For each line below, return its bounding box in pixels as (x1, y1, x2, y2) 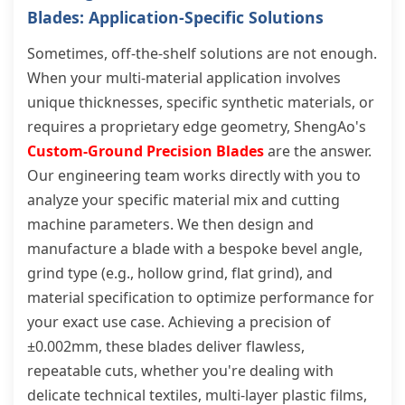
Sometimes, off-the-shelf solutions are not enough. (27, 43, 377, 63)
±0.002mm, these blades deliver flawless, (27, 336, 305, 356)
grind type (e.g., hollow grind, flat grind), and (27, 263, 333, 283)
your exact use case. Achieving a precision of (27, 312, 331, 332)
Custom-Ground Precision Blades (27, 141, 264, 161)
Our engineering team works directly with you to (27, 165, 361, 185)
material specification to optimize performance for (27, 287, 374, 307)
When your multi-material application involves (27, 68, 341, 88)
